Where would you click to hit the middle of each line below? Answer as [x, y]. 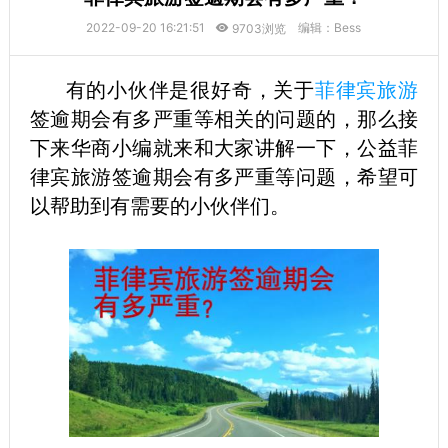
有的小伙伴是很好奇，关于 [184, 90]
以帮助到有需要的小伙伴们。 [159, 206]
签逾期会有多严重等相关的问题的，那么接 [224, 119]
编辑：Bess [330, 27]
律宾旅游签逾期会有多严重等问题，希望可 [224, 177]
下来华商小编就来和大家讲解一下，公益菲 [224, 148]
